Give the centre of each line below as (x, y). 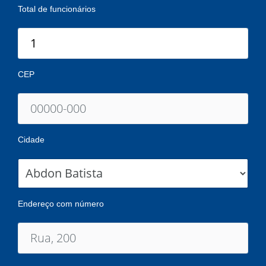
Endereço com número (61, 203)
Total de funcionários (57, 9)
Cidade (31, 139)
